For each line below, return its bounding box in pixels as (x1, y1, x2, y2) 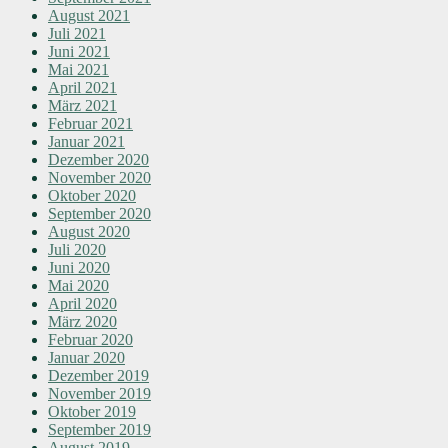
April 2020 (48, 295, 117, 313)
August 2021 (48, 7, 130, 25)
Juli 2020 (48, 241, 106, 259)
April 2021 (48, 79, 117, 97)
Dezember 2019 (48, 367, 149, 385)
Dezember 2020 (48, 151, 149, 169)
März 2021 (48, 97, 117, 115)
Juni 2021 (48, 43, 110, 61)
